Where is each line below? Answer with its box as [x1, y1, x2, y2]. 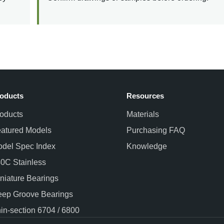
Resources [126, 91, 164, 100]
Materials [126, 109, 159, 118]
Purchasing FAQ [126, 125, 185, 134]
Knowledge [126, 141, 167, 150]
